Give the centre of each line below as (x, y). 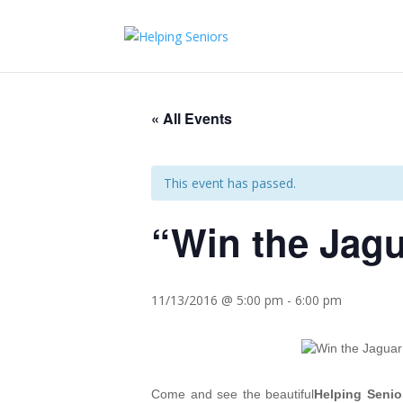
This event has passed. (230, 183)
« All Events (192, 118)
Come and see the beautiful (233, 394)
